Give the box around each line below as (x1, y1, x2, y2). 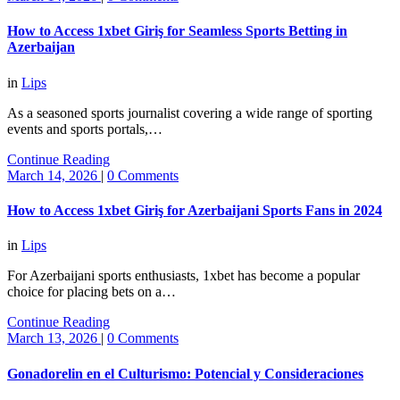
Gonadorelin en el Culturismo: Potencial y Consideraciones (7, 365, 363, 381)
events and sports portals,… (7, 121, 162, 137)
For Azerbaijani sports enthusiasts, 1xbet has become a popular (7, 268, 360, 284)
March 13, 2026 (7, 330, 101, 346)
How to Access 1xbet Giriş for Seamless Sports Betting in (7, 23, 347, 39)
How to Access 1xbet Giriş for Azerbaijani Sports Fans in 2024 (7, 202, 382, 218)
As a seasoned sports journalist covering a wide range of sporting (7, 104, 372, 121)
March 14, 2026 (7, 167, 101, 183)
